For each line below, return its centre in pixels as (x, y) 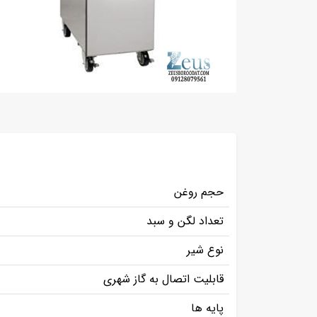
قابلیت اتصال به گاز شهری (163, 279)
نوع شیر (205, 250)
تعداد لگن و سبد (185, 221)
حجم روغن (199, 192)
